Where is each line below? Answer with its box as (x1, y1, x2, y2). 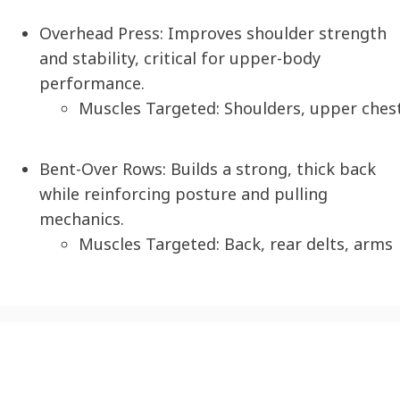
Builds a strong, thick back (166, 158, 376, 180)
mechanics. (39, 208, 124, 230)
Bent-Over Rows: (39, 158, 166, 180)
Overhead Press (39, 22, 160, 45)
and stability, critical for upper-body (39, 47, 321, 70)
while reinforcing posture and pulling (39, 183, 328, 205)
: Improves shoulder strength (160, 22, 387, 45)
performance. (39, 72, 145, 95)
